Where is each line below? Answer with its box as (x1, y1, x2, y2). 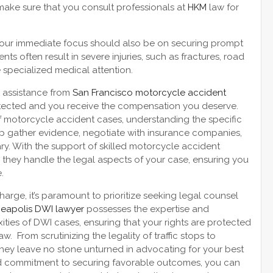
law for (207, 1, 239, 13)
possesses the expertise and (84, 203, 209, 214)
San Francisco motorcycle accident (73, 87, 226, 98)
